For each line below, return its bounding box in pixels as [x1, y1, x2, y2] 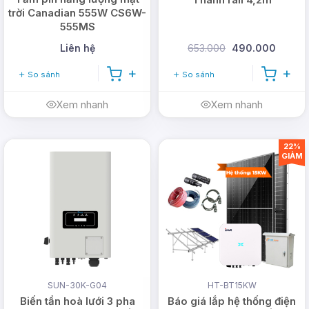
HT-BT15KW [207, 280, 257, 291]
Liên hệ [59, 42, 95, 54]
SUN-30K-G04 [48, 280, 107, 291]
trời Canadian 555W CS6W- [8, 6, 146, 19]
